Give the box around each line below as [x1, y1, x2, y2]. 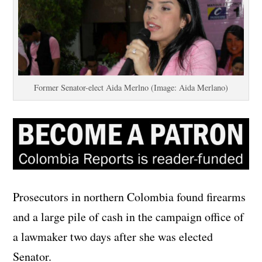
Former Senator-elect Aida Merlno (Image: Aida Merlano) [34, 81, 228, 93]
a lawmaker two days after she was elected [13, 229, 213, 245]
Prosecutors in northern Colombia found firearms [13, 189, 246, 205]
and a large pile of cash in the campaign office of [13, 209, 244, 225]
